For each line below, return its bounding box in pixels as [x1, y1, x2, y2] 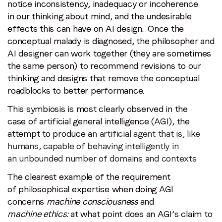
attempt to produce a [7, 128, 93, 139]
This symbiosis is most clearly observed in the [7, 104, 188, 114]
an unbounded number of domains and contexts [7, 153, 197, 164]
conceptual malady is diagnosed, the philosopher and [7, 36, 215, 46]
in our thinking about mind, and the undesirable [7, 11, 192, 21]
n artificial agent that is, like [92, 128, 200, 139]
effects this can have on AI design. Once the [7, 23, 184, 34]
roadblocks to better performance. [7, 85, 145, 96]
